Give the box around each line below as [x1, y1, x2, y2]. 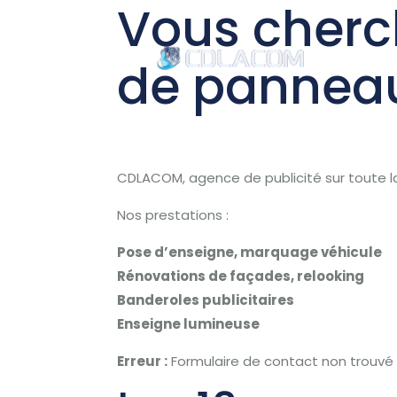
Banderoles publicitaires [117, 291, 295, 309]
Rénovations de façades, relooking [117, 267, 365, 285]
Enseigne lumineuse [117, 315, 261, 333]
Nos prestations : [117, 206, 230, 224]
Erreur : [117, 352, 168, 370]
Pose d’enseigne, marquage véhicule [117, 243, 383, 261]
